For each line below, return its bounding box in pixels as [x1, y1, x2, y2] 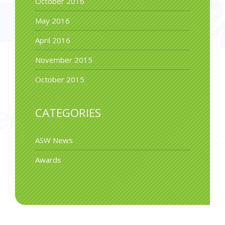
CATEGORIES [35, 105, 101, 121]
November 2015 [35, 55, 92, 65]
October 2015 [35, 74, 84, 85]
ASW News [35, 135, 73, 145]
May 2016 [35, 16, 70, 26]
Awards [35, 154, 61, 165]
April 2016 [35, 35, 70, 46]
